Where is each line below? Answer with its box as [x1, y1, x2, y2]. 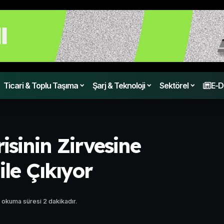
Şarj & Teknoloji [92, 80, 145, 90]
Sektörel [159, 80, 188, 90]
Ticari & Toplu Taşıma [3, 80, 78, 90]
